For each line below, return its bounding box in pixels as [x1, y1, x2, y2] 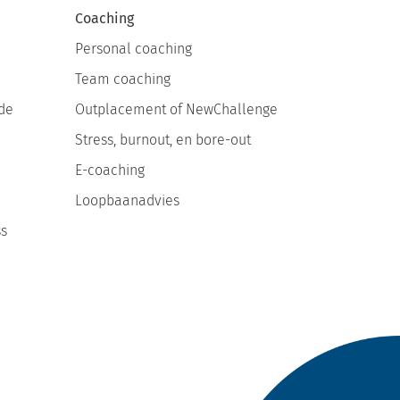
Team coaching [74, 70, 171, 87]
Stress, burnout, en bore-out [74, 130, 251, 148]
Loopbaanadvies [74, 191, 179, 209]
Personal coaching [74, 39, 192, 57]
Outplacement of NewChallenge [74, 100, 278, 118]
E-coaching [74, 161, 145, 179]
